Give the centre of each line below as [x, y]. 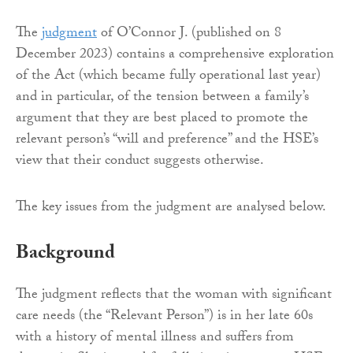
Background [65, 255]
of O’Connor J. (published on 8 [189, 34]
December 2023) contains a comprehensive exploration [175, 55]
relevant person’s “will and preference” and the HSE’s [167, 140]
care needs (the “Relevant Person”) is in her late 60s [164, 317]
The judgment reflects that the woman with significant [174, 295]
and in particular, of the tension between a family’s [162, 98]
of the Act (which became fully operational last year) [168, 76]
